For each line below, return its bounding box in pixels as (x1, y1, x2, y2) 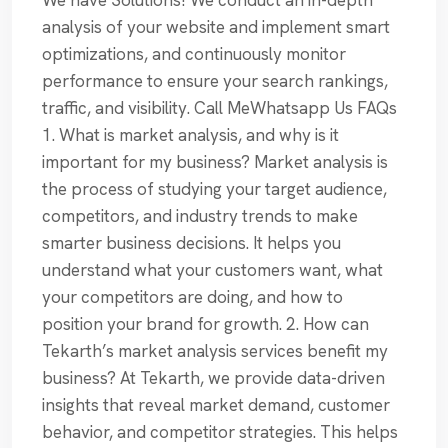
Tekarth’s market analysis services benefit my (42, 340, 388, 363)
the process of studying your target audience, (42, 178, 387, 201)
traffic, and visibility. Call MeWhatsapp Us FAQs (42, 97, 397, 120)
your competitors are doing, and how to (42, 286, 343, 309)
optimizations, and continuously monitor (42, 43, 346, 66)
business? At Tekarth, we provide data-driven (42, 367, 385, 390)
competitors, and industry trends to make (42, 205, 358, 228)
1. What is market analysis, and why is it (42, 124, 339, 147)
